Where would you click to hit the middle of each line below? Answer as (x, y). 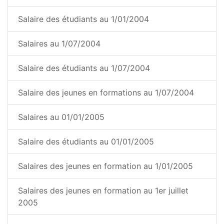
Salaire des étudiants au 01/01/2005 (86, 142)
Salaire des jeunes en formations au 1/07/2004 (106, 93)
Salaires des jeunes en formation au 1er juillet (103, 191)
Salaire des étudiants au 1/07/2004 (84, 68)
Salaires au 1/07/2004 (59, 44)
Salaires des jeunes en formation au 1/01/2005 (105, 166)
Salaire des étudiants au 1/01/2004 (83, 19)
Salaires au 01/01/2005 (61, 117)
